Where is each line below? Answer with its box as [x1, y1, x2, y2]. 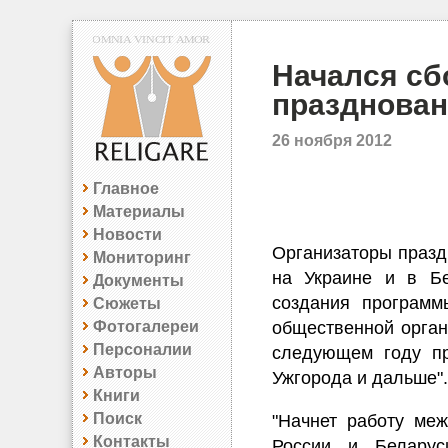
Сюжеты [93, 294, 161, 312]
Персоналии [93, 340, 192, 358]
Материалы [93, 202, 185, 220]
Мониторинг [93, 248, 191, 266]
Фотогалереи [93, 317, 199, 335]
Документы [93, 271, 184, 289]
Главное [93, 179, 159, 197]
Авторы [93, 363, 157, 381]
